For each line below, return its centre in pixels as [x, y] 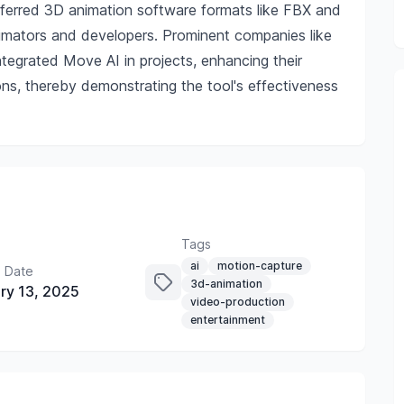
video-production [237, 302]
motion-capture [259, 266]
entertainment [227, 320]
